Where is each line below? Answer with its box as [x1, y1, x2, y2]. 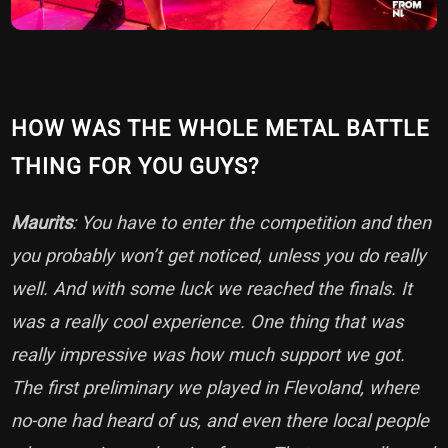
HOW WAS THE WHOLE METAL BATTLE [11, 116, 431, 142]
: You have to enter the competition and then [72, 212, 432, 234]
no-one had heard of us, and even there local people [11, 410, 430, 432]
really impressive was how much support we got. [11, 344, 406, 366]
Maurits [11, 212, 73, 234]
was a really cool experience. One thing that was [11, 311, 404, 333]
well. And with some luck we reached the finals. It [11, 278, 413, 300]
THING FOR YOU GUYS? [11, 154, 260, 180]
